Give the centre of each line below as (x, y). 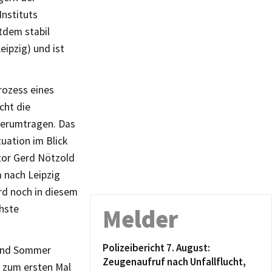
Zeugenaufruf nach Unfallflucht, (174, 262)
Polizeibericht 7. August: (156, 248)
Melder (141, 219)
